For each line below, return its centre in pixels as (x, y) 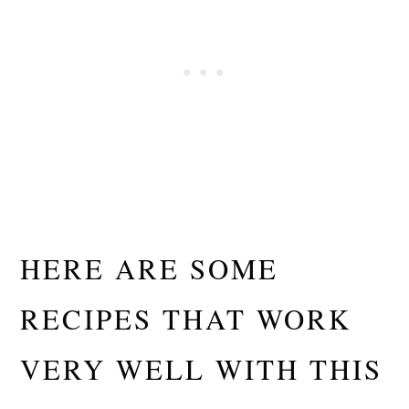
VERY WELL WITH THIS (202, 369)
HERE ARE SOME (150, 269)
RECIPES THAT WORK (186, 319)
